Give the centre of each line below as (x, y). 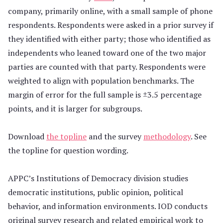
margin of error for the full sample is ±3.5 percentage (105, 94)
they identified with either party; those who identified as (109, 39)
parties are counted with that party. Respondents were (107, 66)
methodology (167, 136)
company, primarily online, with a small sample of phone (110, 11)
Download (27, 136)
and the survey (115, 136)
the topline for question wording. (68, 150)
